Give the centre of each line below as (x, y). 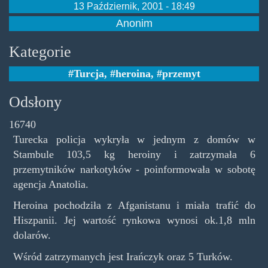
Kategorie (40, 51)
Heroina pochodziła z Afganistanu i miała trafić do (134, 205)
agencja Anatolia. (51, 184)
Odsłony (35, 102)
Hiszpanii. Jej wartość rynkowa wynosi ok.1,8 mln (134, 220)
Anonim (134, 23)
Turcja (89, 74)
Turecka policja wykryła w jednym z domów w (134, 139)
